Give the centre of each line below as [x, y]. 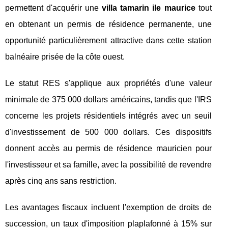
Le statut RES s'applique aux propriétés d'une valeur [108, 83]
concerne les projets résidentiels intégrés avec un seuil [108, 116]
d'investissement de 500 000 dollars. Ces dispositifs [108, 132]
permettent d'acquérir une [54, 8]
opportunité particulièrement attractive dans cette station [108, 40]
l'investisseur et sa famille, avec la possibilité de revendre [108, 164]
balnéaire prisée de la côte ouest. [65, 56]
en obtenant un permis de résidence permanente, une [108, 24]
